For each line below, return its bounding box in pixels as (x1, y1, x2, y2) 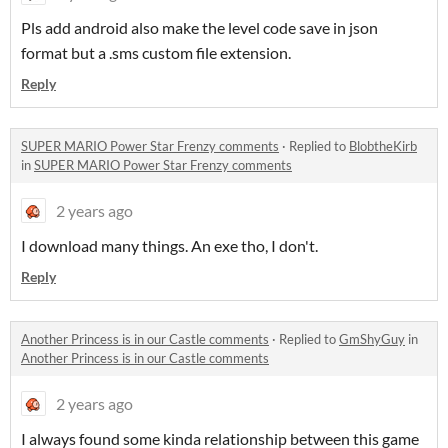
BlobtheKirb (349, 138, 417, 155)
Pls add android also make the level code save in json (21, 18, 378, 38)
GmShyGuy (339, 331, 405, 348)
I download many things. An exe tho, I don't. (21, 236, 318, 256)
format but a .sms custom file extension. (21, 43, 291, 63)
